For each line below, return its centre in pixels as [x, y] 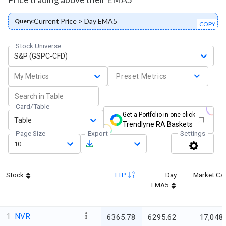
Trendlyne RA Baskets [158, 124]
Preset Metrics [142, 76]
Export [98, 133]
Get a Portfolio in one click [159, 115]
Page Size [30, 133]
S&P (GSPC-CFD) [41, 56]
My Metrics [31, 76]
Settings [193, 133]
